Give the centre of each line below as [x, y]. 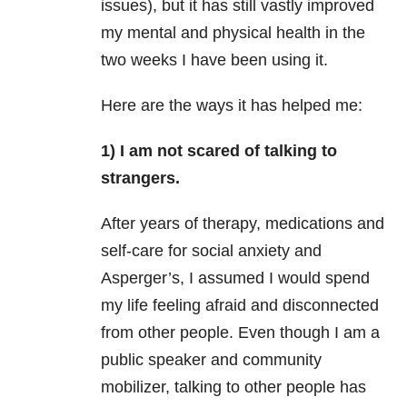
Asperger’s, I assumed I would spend [235, 278]
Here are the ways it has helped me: [232, 106]
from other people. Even [190, 333]
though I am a [330, 333]
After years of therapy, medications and [243, 224]
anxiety [264, 251]
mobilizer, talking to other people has [233, 387]
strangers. [140, 179]
